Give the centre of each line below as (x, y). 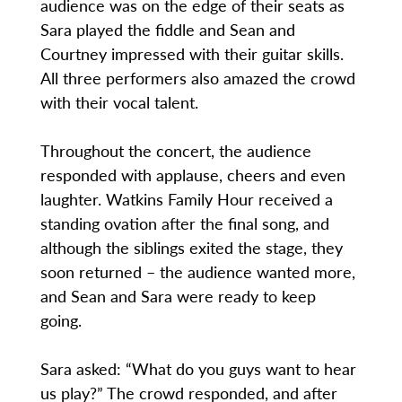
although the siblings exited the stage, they (191, 248)
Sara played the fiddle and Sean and (167, 30)
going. (63, 320)
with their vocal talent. (119, 102)
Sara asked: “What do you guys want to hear (198, 369)
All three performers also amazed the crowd (197, 78)
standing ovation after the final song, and (184, 223)
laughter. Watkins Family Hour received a (186, 199)
